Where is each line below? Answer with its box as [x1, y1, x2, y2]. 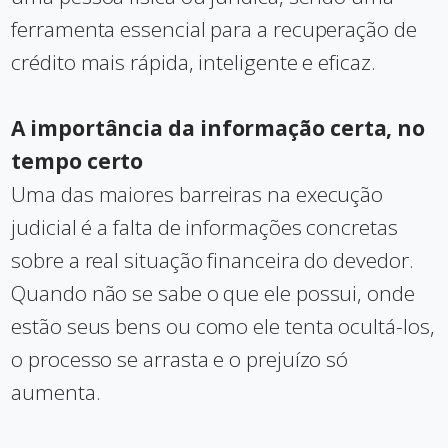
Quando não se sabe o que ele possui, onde [11, 279, 415, 307]
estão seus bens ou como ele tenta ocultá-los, [11, 312, 435, 340]
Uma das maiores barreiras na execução [11, 180, 384, 208]
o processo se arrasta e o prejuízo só [11, 345, 349, 373]
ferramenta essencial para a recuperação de [11, 15, 417, 43]
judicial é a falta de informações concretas [11, 213, 398, 241]
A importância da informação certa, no [11, 114, 426, 142]
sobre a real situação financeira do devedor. [11, 246, 414, 274]
